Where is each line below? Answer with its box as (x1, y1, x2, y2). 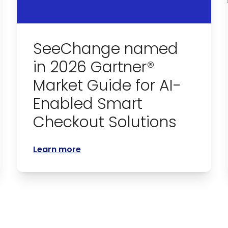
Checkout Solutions (33, 111, 177, 133)
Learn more (33, 144, 81, 156)
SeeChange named (33, 38, 179, 60)
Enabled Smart (33, 93, 143, 115)
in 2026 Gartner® (33, 56, 155, 78)
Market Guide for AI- (33, 75, 182, 97)
